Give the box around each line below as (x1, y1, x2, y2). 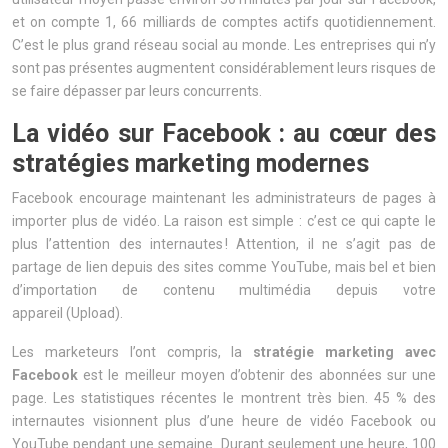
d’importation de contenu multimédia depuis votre (12, 282, 436, 298)
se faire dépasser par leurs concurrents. (12, 83, 262, 99)
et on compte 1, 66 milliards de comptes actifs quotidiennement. (12, 14, 436, 30)
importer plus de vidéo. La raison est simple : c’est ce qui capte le (12, 213, 436, 229)
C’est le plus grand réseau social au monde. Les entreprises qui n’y (12, 37, 436, 53)
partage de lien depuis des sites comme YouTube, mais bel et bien (12, 259, 436, 275)
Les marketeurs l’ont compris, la (12, 344, 254, 360)
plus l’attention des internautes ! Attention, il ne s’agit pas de (12, 236, 436, 252)
